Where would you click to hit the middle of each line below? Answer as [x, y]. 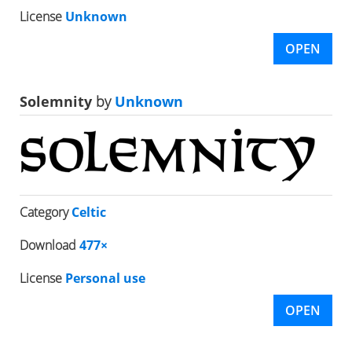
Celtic [89, 212]
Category [46, 212]
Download [49, 245]
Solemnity [56, 101]
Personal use [105, 278]
